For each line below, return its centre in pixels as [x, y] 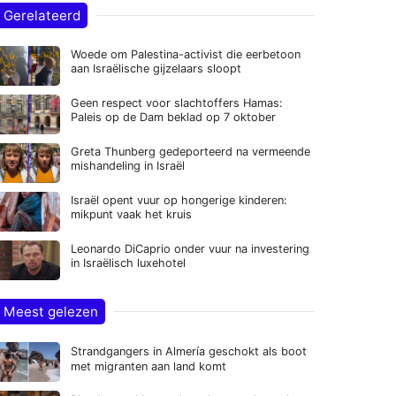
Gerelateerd [42, 15]
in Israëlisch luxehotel [128, 263]
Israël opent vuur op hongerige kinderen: [179, 200]
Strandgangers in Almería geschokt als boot [189, 351]
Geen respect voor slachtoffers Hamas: [177, 103]
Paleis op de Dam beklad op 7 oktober [173, 117]
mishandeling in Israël [128, 166]
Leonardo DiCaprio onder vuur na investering [190, 249]
